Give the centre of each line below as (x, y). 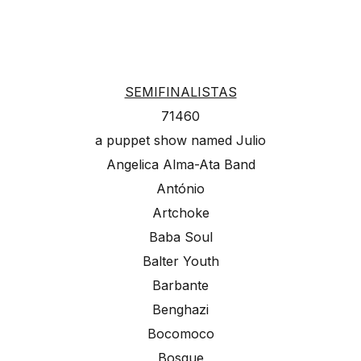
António (180, 188)
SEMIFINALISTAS (180, 91)
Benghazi (180, 309)
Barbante (180, 285)
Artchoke (180, 212)
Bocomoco (180, 333)
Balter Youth (180, 261)
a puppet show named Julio (180, 140)
